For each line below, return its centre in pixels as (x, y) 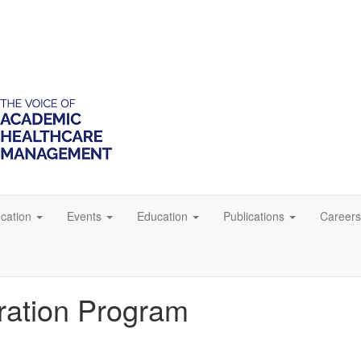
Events (84, 216)
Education (162, 216)
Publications (254, 216)
